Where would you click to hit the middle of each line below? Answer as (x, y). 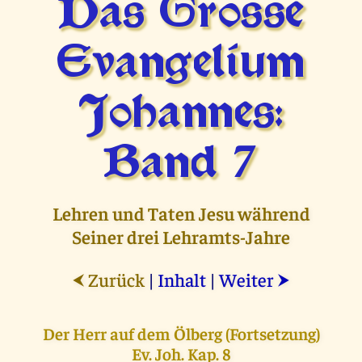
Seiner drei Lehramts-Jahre (181, 237)
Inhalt (182, 280)
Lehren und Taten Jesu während (181, 213)
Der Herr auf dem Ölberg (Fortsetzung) (181, 334)
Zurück (115, 280)
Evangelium (181, 65)
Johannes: (181, 115)
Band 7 (181, 165)
